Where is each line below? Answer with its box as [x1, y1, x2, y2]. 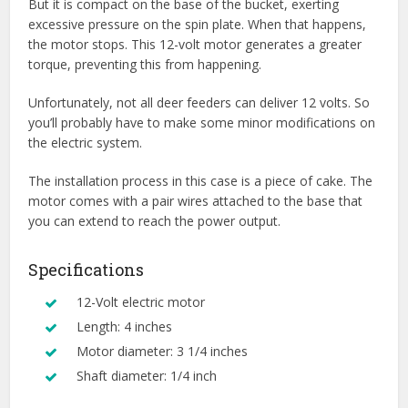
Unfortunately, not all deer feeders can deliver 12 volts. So [28, 94, 371, 112]
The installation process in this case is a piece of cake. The [28, 172, 373, 190]
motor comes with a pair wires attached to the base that [28, 192, 363, 210]
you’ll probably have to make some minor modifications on [28, 114, 376, 132]
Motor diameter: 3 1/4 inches [76, 342, 249, 361]
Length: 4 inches [76, 318, 173, 336]
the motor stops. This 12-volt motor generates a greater [28, 36, 362, 54]
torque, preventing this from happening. [28, 56, 262, 74]
